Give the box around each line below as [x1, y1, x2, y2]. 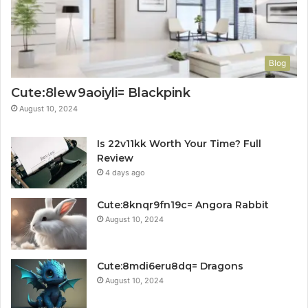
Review [97, 151, 133, 164]
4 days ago [105, 167, 145, 177]
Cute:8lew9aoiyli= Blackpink [11, 85, 190, 100]
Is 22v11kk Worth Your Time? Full [97, 137, 261, 150]
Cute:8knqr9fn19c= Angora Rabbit [97, 198, 269, 211]
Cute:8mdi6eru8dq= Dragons [97, 259, 243, 272]
